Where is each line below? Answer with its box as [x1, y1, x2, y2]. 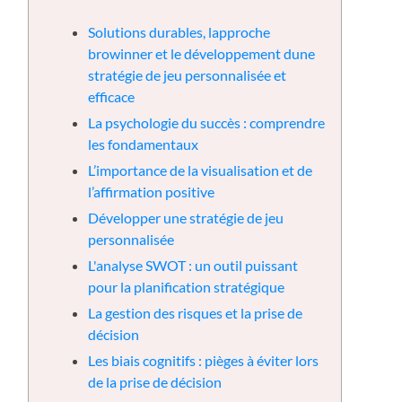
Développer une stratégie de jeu [88, 209, 284, 227]
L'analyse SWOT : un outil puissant [88, 257, 299, 275]
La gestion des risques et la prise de [88, 304, 303, 322]
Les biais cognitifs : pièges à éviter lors [88, 352, 319, 370]
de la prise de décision [88, 373, 223, 391]
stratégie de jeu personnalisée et [88, 66, 287, 84]
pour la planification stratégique [88, 278, 285, 296]
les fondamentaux [88, 135, 199, 153]
